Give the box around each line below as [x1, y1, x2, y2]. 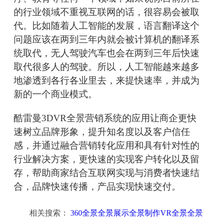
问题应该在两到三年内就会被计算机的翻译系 [14, 34, 199, 45]
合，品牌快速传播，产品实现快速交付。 [14, 181, 181, 192]
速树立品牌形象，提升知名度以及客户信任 [14, 127, 190, 137]
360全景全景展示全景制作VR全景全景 [70, 209, 203, 218]
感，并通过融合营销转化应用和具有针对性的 [14, 140, 199, 151]
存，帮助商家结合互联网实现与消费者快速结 [14, 168, 199, 178]
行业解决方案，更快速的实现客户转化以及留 [14, 154, 199, 165]
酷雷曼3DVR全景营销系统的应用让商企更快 [14, 113, 197, 124]
